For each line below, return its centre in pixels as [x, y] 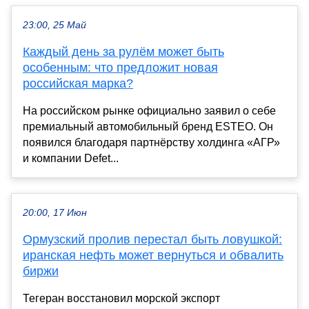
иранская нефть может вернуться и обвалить [153, 255]
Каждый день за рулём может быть [123, 51]
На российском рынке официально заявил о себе [149, 110]
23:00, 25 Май [54, 25]
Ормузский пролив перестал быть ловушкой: [152, 239]
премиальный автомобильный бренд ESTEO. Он [148, 126]
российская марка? [78, 83]
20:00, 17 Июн [55, 212]
